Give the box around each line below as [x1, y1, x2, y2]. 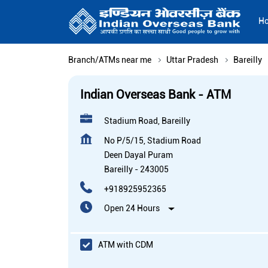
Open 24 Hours [104, 203, 160, 214]
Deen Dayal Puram [104, 150, 173, 160]
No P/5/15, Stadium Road [104, 136, 201, 146]
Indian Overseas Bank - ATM [80, 87, 231, 102]
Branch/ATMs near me [68, 55, 151, 65]
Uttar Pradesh [166, 55, 218, 65]
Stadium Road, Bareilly [104, 116, 190, 126]
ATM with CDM [98, 239, 153, 249]
